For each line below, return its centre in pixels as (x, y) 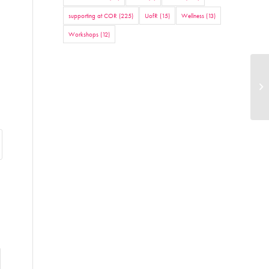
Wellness (193, 16)
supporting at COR (93, 16)
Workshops (84, 34)
